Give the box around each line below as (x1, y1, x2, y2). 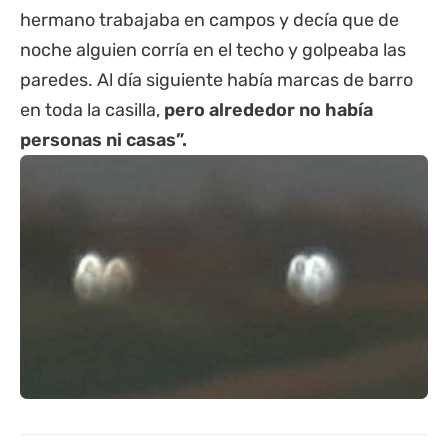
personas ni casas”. (20, 129, 187, 152)
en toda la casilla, (20, 99, 164, 122)
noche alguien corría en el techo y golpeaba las (20, 39, 406, 62)
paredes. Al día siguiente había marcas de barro (20, 69, 413, 92)
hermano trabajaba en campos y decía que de (20, 9, 399, 32)
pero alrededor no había (164, 99, 373, 122)
